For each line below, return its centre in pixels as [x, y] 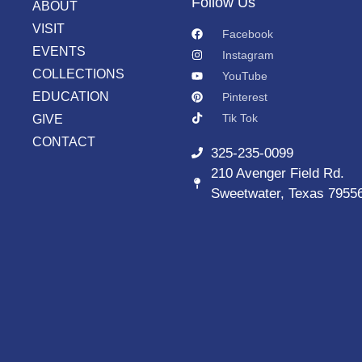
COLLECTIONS [78, 74]
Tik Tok [240, 118]
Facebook [247, 34]
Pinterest [244, 97]
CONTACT [64, 141]
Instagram [248, 55]
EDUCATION [71, 96]
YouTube [244, 76]
